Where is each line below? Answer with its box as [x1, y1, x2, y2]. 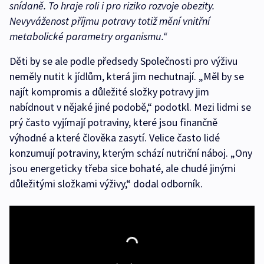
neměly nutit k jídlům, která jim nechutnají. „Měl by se [9, 70, 244, 84]
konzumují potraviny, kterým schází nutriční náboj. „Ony [9, 146, 252, 160]
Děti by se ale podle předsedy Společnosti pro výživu [9, 54, 237, 68]
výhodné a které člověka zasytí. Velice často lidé [9, 131, 220, 145]
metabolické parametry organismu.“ [9, 29, 167, 44]
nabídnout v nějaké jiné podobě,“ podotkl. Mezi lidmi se [9, 100, 251, 114]
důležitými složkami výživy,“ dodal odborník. [9, 177, 203, 191]
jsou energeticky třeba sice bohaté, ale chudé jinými [9, 161, 236, 176]
